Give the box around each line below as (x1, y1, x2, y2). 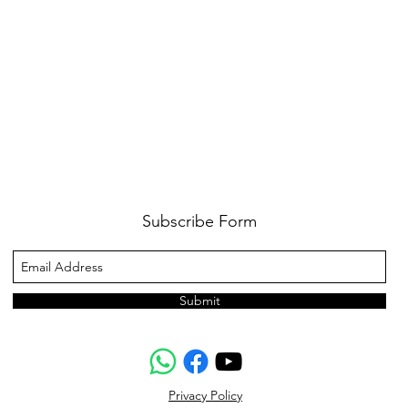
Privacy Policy (168, 387, 242, 404)
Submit (178, 292, 220, 310)
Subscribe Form (142, 211, 257, 232)
